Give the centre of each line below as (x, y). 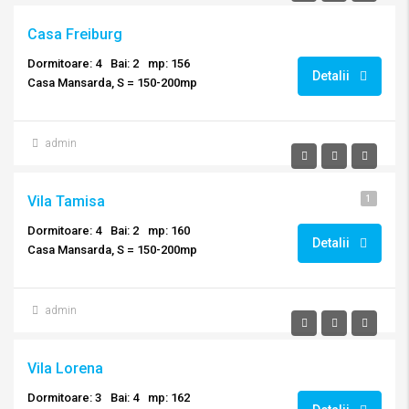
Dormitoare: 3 (64, 398)
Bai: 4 (125, 398)
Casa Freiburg (75, 34)
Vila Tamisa (66, 201)
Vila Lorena (65, 368)
